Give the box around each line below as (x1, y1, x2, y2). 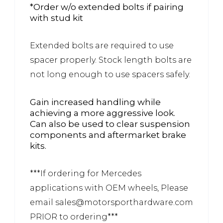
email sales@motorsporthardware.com (30, 197, 193, 207)
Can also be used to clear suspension (30, 118, 190, 129)
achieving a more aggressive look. (30, 108, 175, 118)
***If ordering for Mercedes (30, 168, 141, 178)
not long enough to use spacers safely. (30, 69, 190, 79)
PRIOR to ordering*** (30, 212, 118, 222)
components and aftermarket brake (30, 129, 186, 140)
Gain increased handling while (30, 97, 161, 107)
